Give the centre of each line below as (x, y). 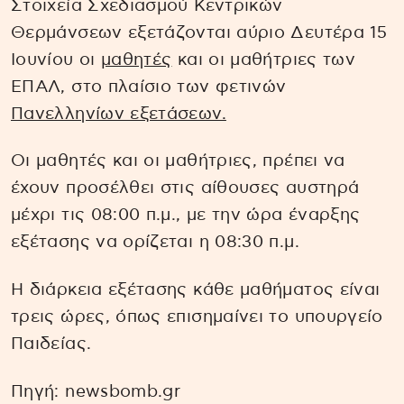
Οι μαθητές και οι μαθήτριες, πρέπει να (178, 161)
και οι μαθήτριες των (264, 60)
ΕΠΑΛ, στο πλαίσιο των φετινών (149, 87)
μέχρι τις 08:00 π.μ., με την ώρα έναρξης (186, 216)
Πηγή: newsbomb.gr (96, 392)
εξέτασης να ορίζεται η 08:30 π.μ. (155, 243)
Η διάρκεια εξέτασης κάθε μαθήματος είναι (196, 290)
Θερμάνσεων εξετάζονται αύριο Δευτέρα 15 (199, 32)
